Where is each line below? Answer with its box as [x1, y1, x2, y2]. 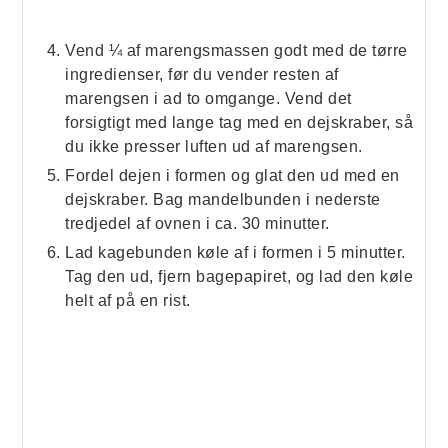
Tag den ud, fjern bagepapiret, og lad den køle [65, 268, 414, 286]
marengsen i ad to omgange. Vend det [65, 90, 352, 108]
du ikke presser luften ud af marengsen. [65, 138, 363, 156]
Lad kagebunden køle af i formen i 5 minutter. [65, 244, 406, 262]
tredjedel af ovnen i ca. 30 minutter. [65, 215, 330, 233]
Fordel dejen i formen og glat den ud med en [65, 167, 400, 185]
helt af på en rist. [65, 292, 191, 310]
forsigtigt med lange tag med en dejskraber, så [65, 114, 414, 132]
